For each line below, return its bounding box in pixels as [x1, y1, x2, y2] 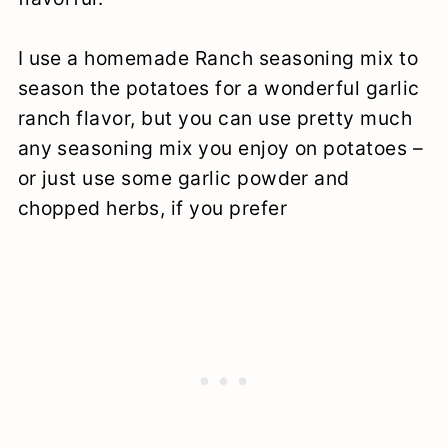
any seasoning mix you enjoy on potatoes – [17, 135, 424, 160]
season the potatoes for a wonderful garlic [17, 75, 420, 100]
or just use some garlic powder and [17, 165, 350, 190]
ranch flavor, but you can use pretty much [17, 105, 413, 130]
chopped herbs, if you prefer [17, 195, 287, 220]
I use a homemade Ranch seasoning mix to [17, 45, 419, 70]
